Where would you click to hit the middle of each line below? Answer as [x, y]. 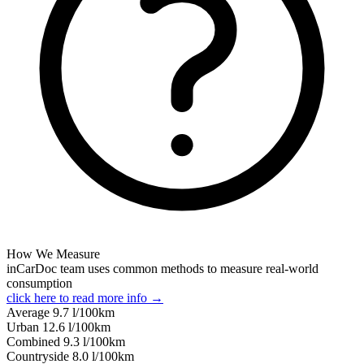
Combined [35, 341]
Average [30, 312]
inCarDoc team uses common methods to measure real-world [162, 268]
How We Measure [53, 253]
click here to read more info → [85, 297]
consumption [39, 283]
